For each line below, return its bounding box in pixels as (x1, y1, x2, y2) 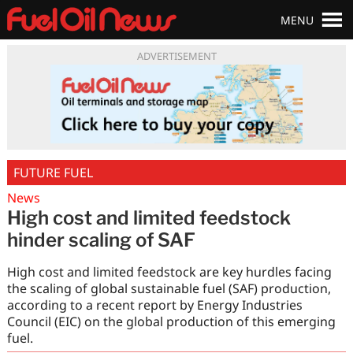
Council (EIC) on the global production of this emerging (6, 312, 336, 330)
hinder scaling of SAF (6, 228, 195, 251)
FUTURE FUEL (13, 163, 93, 181)
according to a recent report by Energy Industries (6, 295, 303, 314)
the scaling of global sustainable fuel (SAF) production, (6, 279, 331, 297)
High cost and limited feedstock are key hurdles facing (6, 262, 332, 281)
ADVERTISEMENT (136, 48, 217, 63)
